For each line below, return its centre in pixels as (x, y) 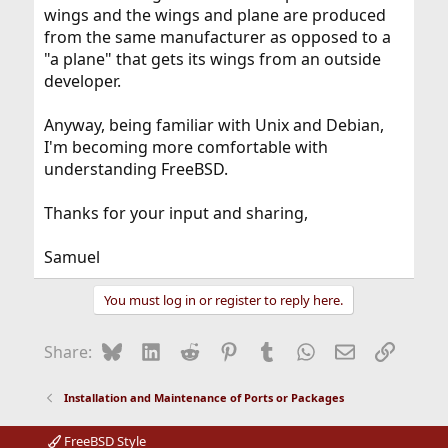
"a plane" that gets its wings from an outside (212, 59)
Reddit (223, 350)
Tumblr (303, 350)
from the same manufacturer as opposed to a (217, 37)
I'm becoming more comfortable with (185, 147)
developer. (82, 81)
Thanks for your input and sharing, (175, 213)
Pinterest (272, 350)
